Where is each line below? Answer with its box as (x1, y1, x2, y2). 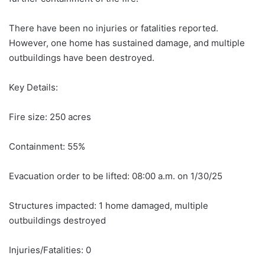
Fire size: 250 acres (9, 111, 91, 123)
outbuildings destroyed (9, 215, 106, 227)
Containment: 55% (9, 141, 85, 153)
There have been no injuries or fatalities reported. (9, 22, 218, 34)
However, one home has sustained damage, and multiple (9, 37, 245, 49)
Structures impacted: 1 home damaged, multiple (9, 200, 208, 212)
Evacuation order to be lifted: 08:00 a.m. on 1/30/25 (9, 170, 222, 182)
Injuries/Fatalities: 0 (9, 244, 91, 256)
